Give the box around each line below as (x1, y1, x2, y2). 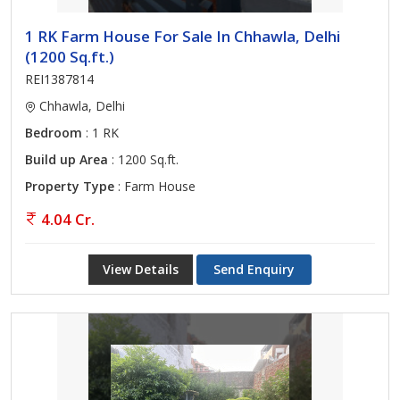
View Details (103, 261, 179, 278)
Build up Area (25, 151, 108, 168)
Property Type (25, 178, 114, 195)
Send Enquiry (213, 261, 295, 278)
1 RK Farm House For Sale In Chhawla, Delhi (25, 26, 340, 46)
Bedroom (25, 124, 82, 141)
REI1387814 (25, 71, 94, 87)
